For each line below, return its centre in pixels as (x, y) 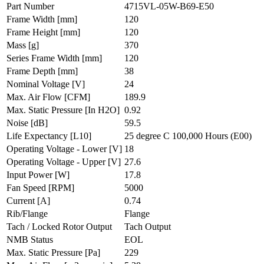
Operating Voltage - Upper (57, 161)
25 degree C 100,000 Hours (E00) (188, 136)
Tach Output (148, 226)
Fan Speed (27, 187)
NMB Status (30, 239)
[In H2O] (102, 110)
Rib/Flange (27, 213)
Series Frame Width (44, 58)
